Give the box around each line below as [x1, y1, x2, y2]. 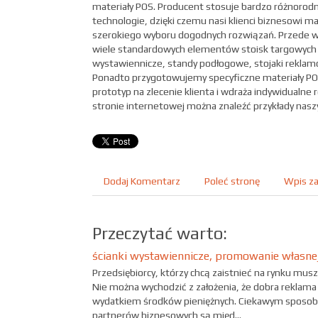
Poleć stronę [204, 175, 260, 187]
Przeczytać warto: [92, 224, 227, 243]
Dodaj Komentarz [104, 175, 180, 187]
